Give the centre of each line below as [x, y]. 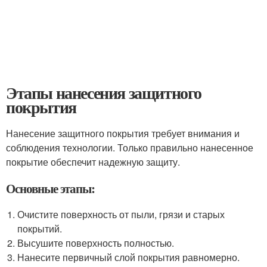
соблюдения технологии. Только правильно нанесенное [130, 148]
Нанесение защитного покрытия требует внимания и [123, 133]
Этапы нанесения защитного [104, 93]
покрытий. [40, 229]
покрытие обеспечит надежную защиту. [93, 162]
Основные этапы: [51, 188]
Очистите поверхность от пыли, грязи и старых [121, 214]
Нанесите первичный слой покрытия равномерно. [129, 257]
